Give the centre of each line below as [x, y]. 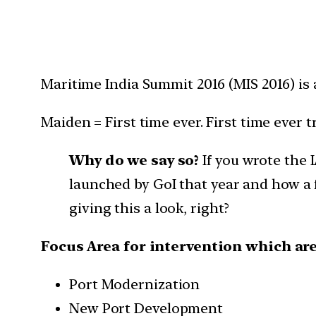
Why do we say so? [136, 160]
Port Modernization [135, 284]
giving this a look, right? [150, 208]
